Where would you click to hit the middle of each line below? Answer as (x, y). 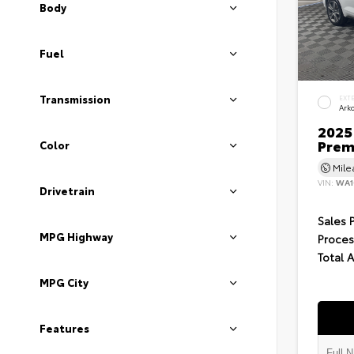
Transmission (75, 99)
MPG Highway (76, 236)
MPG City (64, 282)
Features (64, 328)
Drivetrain (67, 190)
